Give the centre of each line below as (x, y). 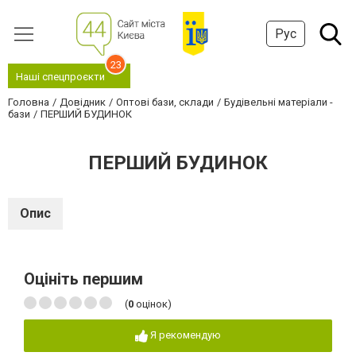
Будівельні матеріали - (279, 102)
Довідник (83, 102)
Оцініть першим (83, 279)
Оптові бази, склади (165, 102)
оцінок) (153, 304)
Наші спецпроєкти (60, 77)
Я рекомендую (186, 335)
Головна (29, 102)
